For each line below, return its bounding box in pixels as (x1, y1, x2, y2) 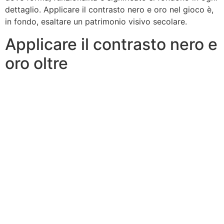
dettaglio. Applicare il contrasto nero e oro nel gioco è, (5, 4, 213, 15)
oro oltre (5, 53, 68, 73)
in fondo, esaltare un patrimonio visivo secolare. (5, 16, 187, 27)
